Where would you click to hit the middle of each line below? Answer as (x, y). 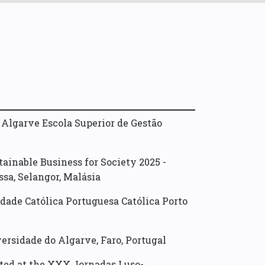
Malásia (82, 177)
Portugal (146, 240)
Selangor (38, 177)
